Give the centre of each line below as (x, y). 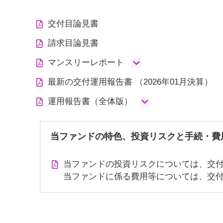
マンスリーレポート (86, 62)
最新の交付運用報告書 (91, 82)
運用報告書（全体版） (90, 101)
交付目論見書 (73, 24)
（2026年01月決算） (173, 82)
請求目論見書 (73, 43)
